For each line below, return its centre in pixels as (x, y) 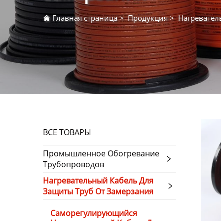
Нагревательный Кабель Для (98, 180)
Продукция (148, 18)
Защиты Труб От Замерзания (98, 191)
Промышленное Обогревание (101, 153)
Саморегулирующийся (94, 213)
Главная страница (85, 18)
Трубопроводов (74, 164)
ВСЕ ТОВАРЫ (67, 132)
